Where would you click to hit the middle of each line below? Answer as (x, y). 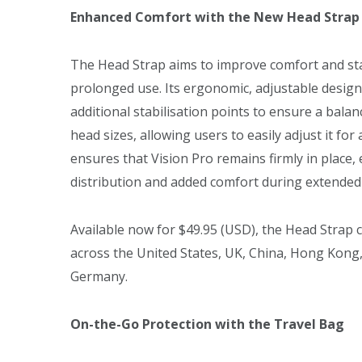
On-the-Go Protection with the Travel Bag (207, 324)
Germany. (99, 276)
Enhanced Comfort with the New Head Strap (215, 17)
